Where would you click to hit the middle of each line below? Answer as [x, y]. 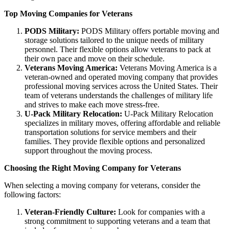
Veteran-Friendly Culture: [70, 212]
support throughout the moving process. [88, 150]
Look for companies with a [161, 212]
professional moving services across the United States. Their [121, 86]
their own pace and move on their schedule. [95, 58]
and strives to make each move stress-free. [92, 104]
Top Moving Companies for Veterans [68, 13]
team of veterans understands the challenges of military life [119, 95]
